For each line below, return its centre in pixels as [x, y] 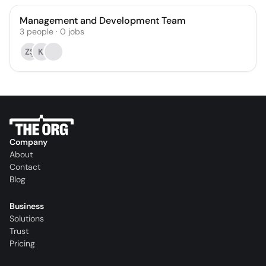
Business [27, 206]
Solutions [27, 219]
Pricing [22, 244]
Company [28, 142]
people [40, 31]
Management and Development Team [103, 20]
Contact [25, 167]
